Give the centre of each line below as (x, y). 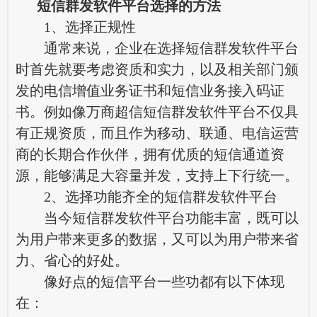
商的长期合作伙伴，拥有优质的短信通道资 (150, 154)
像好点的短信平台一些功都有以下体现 (150, 281)
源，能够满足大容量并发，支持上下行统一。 (157, 175)
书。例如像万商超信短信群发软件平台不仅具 (157, 111)
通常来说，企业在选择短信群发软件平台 (157, 48)
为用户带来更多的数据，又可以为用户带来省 (157, 239)
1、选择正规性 (76, 27)
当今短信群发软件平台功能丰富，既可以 (157, 218)
